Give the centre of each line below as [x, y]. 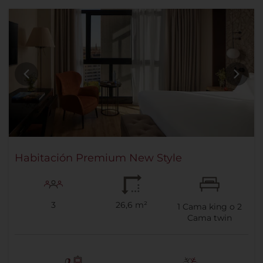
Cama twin [209, 218]
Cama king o [208, 207]
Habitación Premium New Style [98, 158]
